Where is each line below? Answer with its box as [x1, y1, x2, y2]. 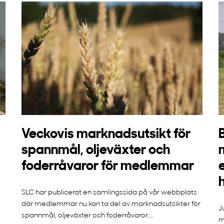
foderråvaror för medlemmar [21, 159, 194, 173]
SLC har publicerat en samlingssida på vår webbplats [21, 188, 197, 196]
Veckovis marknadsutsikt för [21, 127, 190, 141]
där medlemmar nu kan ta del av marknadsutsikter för [21, 200, 200, 208]
